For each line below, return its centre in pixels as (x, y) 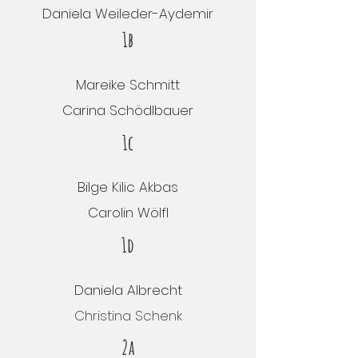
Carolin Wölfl (128, 213)
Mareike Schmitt (128, 85)
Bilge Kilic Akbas (128, 187)
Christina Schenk (128, 316)
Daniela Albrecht (128, 290)
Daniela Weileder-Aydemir (128, 14)
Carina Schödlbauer (128, 110)
